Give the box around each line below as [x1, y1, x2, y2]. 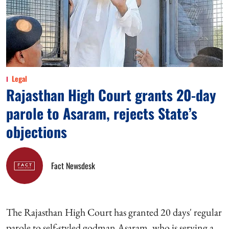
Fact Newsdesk [51, 159, 95, 172]
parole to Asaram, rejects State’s [6, 103, 197, 124]
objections [6, 121, 67, 142]
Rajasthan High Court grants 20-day [6, 84, 216, 105]
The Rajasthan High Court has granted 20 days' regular [6, 205, 222, 219]
